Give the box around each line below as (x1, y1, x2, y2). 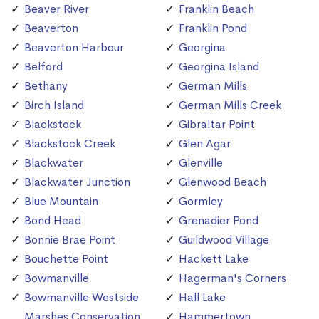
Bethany (24, 78, 68, 94)
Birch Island (24, 98, 84, 113)
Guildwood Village (179, 232, 269, 248)
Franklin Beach (179, 1, 254, 17)
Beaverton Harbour (24, 40, 124, 56)
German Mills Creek (179, 98, 281, 113)
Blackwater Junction (24, 174, 130, 190)
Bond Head (24, 213, 81, 229)
